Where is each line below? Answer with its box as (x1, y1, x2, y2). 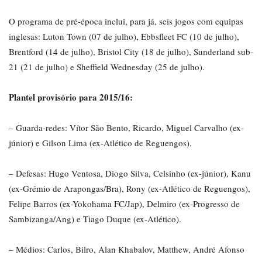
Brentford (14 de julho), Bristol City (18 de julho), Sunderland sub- (9, 46, 253, 58)
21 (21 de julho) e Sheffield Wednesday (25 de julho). (9, 61, 205, 73)
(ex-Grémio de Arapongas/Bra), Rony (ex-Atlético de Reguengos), (9, 182, 250, 195)
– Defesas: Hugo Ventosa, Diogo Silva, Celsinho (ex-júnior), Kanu (9, 167, 251, 180)
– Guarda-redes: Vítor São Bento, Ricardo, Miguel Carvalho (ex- (9, 122, 244, 134)
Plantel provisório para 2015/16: (9, 91, 133, 104)
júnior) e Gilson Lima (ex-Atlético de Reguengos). (9, 137, 192, 149)
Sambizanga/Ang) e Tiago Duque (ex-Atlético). (9, 213, 181, 225)
